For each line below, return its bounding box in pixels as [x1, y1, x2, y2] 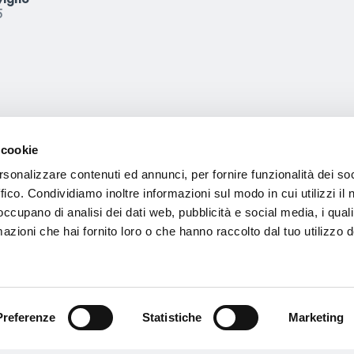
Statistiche [142, 311, 202, 324]
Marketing [288, 311, 345, 324]
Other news [106, 137, 248, 180]
